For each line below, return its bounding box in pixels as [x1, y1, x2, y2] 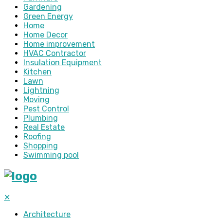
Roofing [23, 132, 51, 142]
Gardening [23, 2, 62, 12]
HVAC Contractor [23, 49, 86, 58]
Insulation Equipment [23, 58, 102, 68]
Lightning [23, 86, 59, 95]
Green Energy [23, 12, 73, 21]
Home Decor [23, 30, 68, 40]
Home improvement [23, 39, 95, 49]
